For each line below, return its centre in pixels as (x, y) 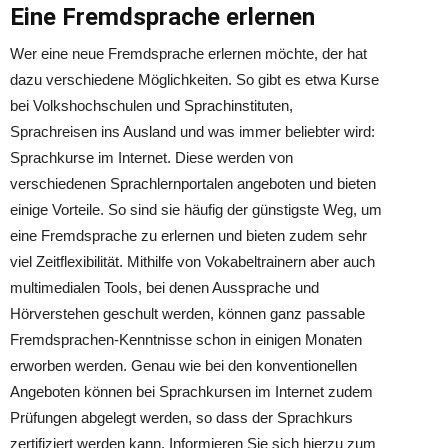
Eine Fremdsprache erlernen (162, 17)
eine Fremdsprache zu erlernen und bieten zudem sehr (188, 235)
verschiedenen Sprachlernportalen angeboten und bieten (193, 183)
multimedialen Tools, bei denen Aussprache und (164, 287)
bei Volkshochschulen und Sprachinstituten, (151, 105)
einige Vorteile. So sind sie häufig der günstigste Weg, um (196, 209)
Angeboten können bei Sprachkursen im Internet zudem (191, 391)
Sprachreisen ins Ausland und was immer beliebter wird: (192, 131)
